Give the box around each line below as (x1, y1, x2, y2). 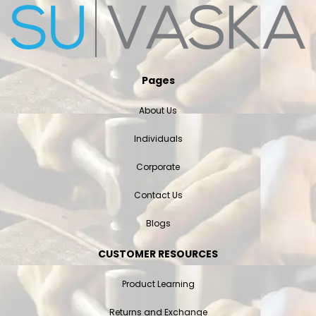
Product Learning (121, 277, 195, 290)
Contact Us (133, 188, 183, 201)
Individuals (133, 132, 183, 145)
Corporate (136, 160, 180, 173)
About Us (139, 104, 177, 116)
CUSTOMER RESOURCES (98, 246, 218, 261)
